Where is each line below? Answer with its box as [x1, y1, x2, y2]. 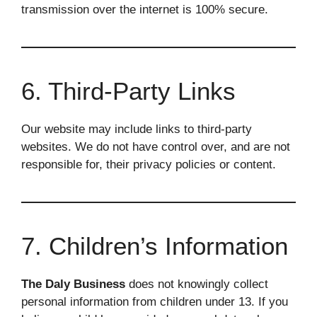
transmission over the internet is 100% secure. [21, 3, 268, 16]
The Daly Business [21, 277, 125, 291]
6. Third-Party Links [21, 77, 236, 105]
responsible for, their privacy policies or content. [21, 158, 276, 171]
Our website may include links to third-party [21, 122, 252, 136]
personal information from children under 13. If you [21, 295, 288, 309]
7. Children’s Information [21, 232, 288, 260]
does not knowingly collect [125, 277, 268, 291]
